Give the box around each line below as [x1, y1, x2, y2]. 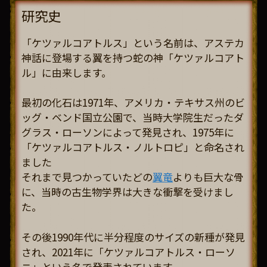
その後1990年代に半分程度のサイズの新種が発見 [21, 229, 245, 244]
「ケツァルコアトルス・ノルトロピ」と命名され [21, 139, 244, 155]
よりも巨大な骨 [173, 169, 244, 185]
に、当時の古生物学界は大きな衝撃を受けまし [21, 184, 234, 200]
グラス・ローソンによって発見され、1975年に [21, 125, 234, 140]
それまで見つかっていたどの [21, 169, 153, 185]
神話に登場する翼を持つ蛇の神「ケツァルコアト [21, 49, 244, 65]
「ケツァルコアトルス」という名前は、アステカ [21, 35, 244, 50]
